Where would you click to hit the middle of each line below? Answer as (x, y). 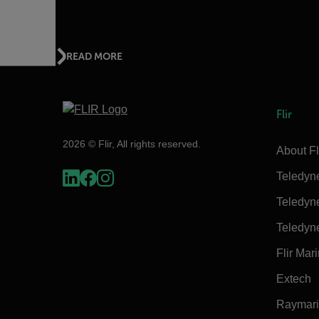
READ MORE (94, 56)
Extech (294, 279)
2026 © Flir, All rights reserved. (132, 143)
